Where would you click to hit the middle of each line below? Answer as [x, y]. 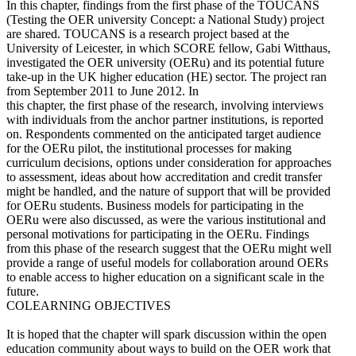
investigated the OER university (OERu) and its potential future [165, 62]
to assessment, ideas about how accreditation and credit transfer [164, 177]
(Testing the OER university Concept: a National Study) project [165, 19]
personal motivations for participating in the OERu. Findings [158, 234]
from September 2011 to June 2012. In [103, 91]
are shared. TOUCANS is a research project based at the [148, 34]
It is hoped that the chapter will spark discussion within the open [166, 334]
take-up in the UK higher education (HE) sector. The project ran [166, 77]
